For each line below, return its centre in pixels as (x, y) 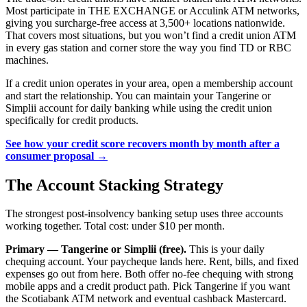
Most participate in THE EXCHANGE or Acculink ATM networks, (152, 10)
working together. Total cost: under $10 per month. (115, 226)
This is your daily (225, 249)
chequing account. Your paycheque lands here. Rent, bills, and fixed (152, 262)
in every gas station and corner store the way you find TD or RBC (148, 47)
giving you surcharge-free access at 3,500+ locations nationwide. (145, 23)
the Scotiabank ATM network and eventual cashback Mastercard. (146, 299)
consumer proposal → (57, 156)
